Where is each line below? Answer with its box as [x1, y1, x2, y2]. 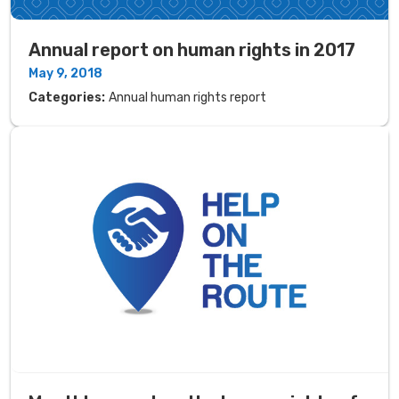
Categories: [28, 90, 105, 106]
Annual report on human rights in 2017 [28, 39, 355, 61]
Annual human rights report [109, 90, 266, 106]
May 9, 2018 [28, 66, 102, 82]
